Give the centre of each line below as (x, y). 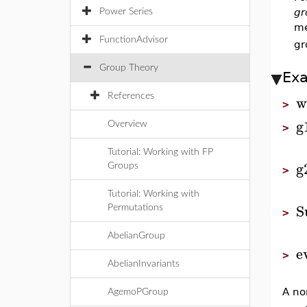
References (131, 96)
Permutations (135, 208)
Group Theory (129, 68)
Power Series (126, 12)
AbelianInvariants (144, 264)
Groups (123, 166)
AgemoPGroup (138, 292)
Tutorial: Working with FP (160, 152)
